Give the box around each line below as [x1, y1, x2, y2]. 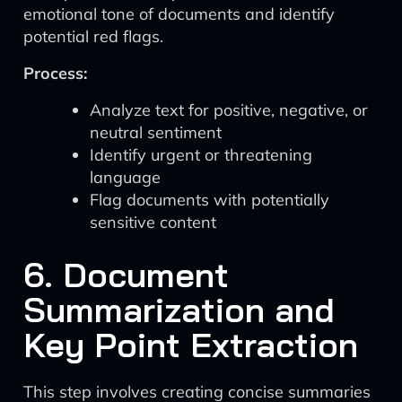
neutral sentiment [90, 122, 222, 143]
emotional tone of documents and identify [23, 4, 335, 24]
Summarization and [23, 288, 335, 331]
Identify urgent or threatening [90, 144, 312, 165]
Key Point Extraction [23, 323, 358, 366]
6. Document [23, 253, 229, 296]
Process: [23, 63, 87, 83]
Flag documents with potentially [90, 189, 329, 210]
